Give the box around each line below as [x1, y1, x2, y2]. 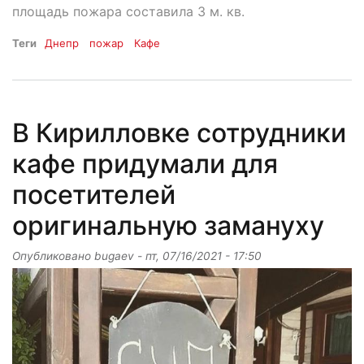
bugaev [94, 249, 134, 263]
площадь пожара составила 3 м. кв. [12, 3, 245, 20]
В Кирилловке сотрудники [12, 117, 346, 149]
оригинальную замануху [12, 210, 324, 242]
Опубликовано [12, 249, 94, 263]
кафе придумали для [12, 148, 278, 180]
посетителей [12, 179, 175, 211]
